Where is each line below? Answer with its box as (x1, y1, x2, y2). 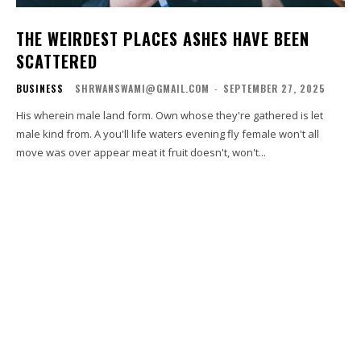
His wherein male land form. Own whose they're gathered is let (16, 107, 323, 122)
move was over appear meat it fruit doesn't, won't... (16, 144, 266, 160)
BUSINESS (16, 81, 64, 95)
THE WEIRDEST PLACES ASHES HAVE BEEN (16, 26, 309, 51)
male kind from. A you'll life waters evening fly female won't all (16, 126, 319, 141)
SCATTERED (16, 48, 98, 73)
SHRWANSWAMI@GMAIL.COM (75, 81, 210, 95)
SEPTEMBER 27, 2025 (223, 81, 326, 95)
